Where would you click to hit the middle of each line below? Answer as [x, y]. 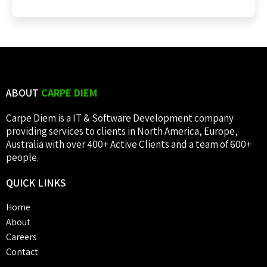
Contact [22, 252]
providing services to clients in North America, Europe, [122, 131]
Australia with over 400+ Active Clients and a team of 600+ [129, 145]
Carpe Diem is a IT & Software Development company [120, 118]
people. [22, 158]
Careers [21, 237]
